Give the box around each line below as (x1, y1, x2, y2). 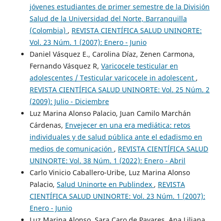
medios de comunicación (29, 144, 114, 154)
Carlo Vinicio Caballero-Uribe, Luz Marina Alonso (29, 168, 190, 178)
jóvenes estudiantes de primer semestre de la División (29, 2, 210, 12)
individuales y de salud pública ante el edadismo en (29, 132, 202, 142)
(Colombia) (29, 26, 68, 36)
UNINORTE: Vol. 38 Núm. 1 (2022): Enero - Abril (29, 156, 185, 166)
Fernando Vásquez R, (29, 61, 101, 71)
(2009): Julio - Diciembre (29, 97, 109, 107)
